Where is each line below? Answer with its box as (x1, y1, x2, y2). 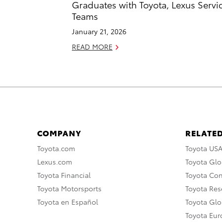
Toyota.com (37, 143, 75, 153)
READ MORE (72, 41, 112, 52)
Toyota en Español (37, 196, 98, 207)
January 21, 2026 (72, 26, 126, 36)
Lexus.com (37, 156, 72, 166)
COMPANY (37, 126, 81, 138)
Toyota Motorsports (37, 183, 102, 193)
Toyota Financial (37, 169, 91, 180)
